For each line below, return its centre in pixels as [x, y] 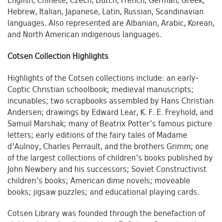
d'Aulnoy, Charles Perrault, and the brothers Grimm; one [108, 147]
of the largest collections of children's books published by [110, 159]
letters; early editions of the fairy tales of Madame [97, 136]
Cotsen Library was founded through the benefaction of [106, 215]
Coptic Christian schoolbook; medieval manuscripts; [101, 90]
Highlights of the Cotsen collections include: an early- [103, 79]
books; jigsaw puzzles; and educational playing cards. [103, 193]
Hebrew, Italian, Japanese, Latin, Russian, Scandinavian [106, 12]
